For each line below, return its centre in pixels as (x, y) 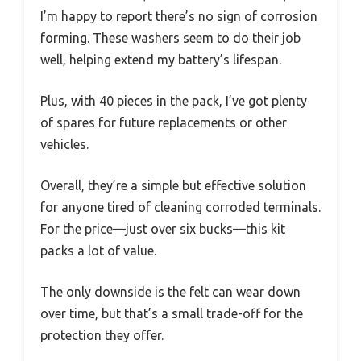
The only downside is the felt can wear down (170, 291)
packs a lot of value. (98, 250)
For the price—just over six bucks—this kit (163, 228)
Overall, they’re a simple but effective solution (173, 185)
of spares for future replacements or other (164, 122)
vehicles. (64, 144)
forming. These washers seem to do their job (170, 37)
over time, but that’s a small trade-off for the (172, 313)
